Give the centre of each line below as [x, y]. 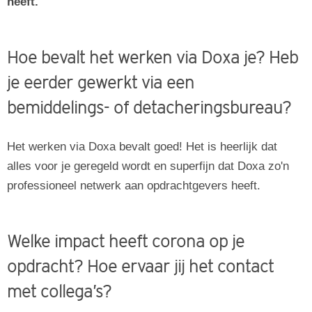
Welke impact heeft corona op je [126, 241]
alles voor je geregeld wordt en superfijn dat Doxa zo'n [148, 166]
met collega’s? [59, 291]
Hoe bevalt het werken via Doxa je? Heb [153, 57]
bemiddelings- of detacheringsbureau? [149, 108]
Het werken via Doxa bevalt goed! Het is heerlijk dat [142, 147]
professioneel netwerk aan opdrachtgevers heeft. [134, 186]
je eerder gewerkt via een [101, 83]
